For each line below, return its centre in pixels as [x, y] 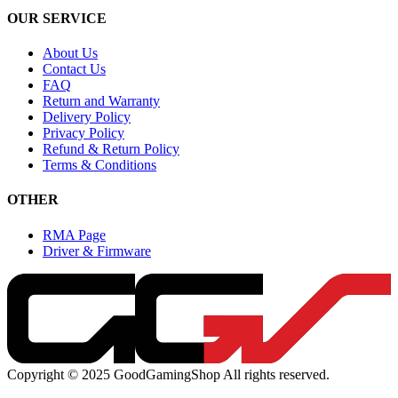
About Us [70, 53]
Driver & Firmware [97, 251]
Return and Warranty [101, 101]
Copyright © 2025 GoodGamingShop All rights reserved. [168, 375]
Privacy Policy [84, 133]
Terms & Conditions [99, 165]
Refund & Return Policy [111, 149]
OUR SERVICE [57, 18]
